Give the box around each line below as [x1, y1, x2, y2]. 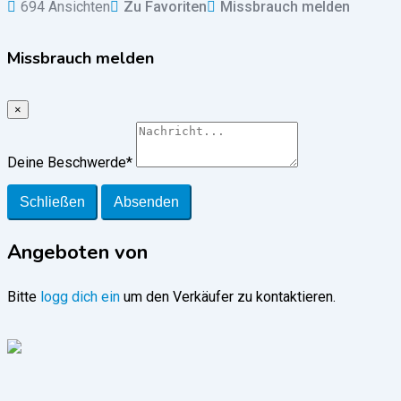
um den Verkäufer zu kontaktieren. [120, 288, 336, 306]
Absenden [114, 194, 179, 210]
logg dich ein [40, 288, 120, 306]
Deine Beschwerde [7, 154, 126, 172]
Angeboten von [7, 239, 148, 267]
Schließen [20, 194, 85, 210]
